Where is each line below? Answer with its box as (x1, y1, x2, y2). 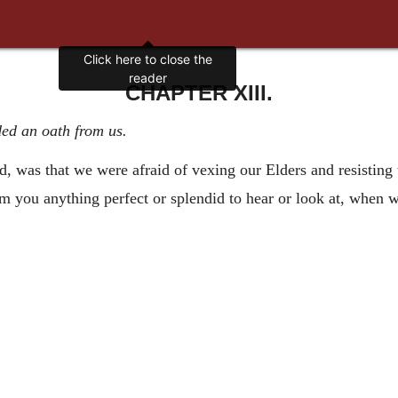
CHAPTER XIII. (125, 80, 273, 105)
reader (128, 70, 167, 86)
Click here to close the (83, 52, 212, 68)
